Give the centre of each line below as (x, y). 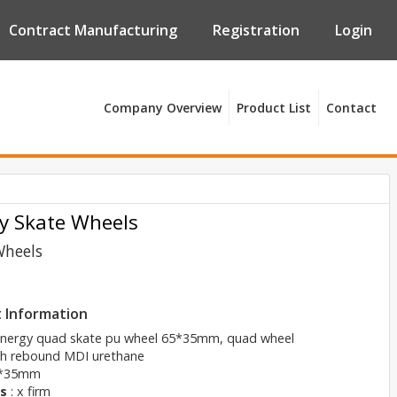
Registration (256, 30)
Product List (274, 107)
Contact (351, 107)
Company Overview (163, 107)
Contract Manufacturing (93, 30)
